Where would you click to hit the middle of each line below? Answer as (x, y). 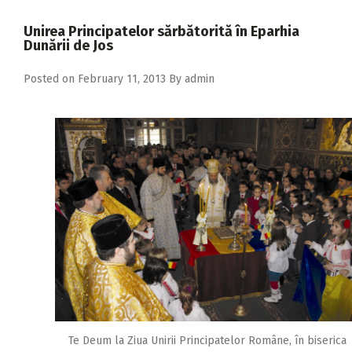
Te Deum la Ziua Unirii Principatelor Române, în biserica (207, 341)
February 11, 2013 (122, 79)
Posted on (51, 79)
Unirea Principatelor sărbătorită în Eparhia (161, 32)
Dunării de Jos (68, 46)
